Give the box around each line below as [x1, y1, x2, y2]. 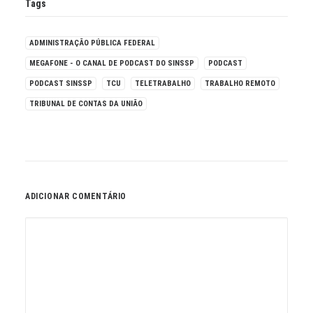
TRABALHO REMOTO [205, 79, 275, 89]
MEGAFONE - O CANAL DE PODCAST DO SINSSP [29, 59, 194, 68]
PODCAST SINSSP [29, 79, 92, 89]
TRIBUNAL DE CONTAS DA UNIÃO [29, 99, 143, 109]
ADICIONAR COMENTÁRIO [25, 191, 126, 202]
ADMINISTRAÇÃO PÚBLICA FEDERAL [29, 38, 155, 48]
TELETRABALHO [135, 79, 191, 89]
